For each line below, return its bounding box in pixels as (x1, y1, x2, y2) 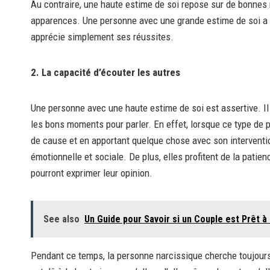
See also (43, 213, 80, 225)
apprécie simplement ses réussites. (31, 31, 174, 43)
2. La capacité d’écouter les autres (31, 66, 180, 79)
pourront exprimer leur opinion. (31, 167, 152, 180)
